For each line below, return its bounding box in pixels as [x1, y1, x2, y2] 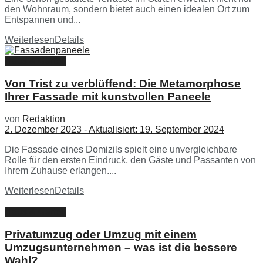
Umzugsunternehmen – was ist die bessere [5, 241, 237, 254]
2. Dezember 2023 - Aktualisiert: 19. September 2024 [5, 124, 224, 135]
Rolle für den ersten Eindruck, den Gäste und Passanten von [5, 155, 256, 166]
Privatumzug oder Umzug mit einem [5, 228, 197, 241]
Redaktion [22, 114, 65, 124]
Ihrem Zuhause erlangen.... [5, 166, 116, 176]
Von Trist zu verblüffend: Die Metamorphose [5, 77, 241, 90]
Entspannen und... [5, 14, 80, 25]
